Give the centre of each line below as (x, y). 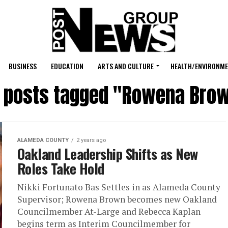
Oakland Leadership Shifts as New (108, 154)
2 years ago (91, 140)
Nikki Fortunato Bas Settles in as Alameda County (119, 187)
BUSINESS (22, 66)
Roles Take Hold (61, 168)
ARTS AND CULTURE (125, 66)
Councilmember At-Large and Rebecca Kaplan (109, 211)
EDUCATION (67, 66)
